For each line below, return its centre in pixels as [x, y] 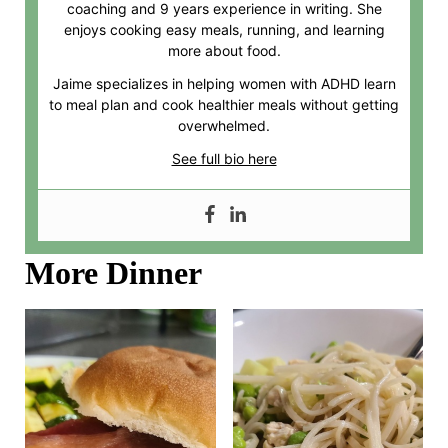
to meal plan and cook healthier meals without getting [224, 105]
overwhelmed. [224, 126]
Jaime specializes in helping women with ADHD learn [224, 84]
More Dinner [113, 273]
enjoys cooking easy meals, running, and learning [224, 30]
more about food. [224, 51]
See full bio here [224, 159]
